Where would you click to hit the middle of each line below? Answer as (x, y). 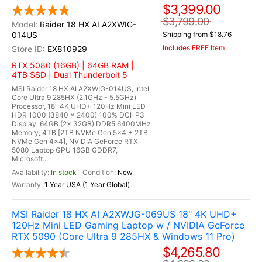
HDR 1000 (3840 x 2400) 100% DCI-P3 (78, 115)
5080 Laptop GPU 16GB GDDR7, (65, 150)
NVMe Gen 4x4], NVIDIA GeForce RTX (75, 141)
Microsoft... (30, 159)
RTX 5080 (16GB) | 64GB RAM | (73, 65)
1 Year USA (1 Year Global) (87, 185)
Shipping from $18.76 (197, 35)
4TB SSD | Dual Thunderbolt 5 (70, 75)
